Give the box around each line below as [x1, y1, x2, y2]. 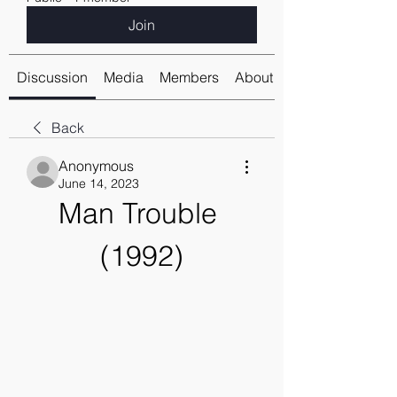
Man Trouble [58, 196, 217, 230]
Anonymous [58, 157, 134, 175]
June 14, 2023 [58, 175, 139, 191]
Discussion [17, 68, 88, 86]
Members [160, 68, 219, 86]
